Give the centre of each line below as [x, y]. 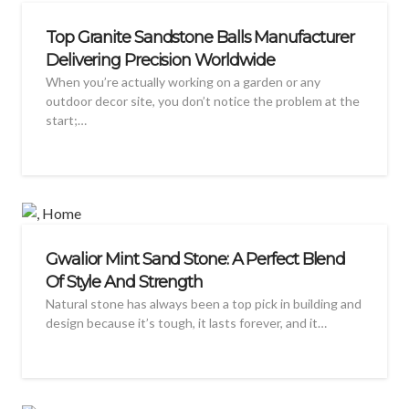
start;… [66, 121]
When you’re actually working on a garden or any [183, 82]
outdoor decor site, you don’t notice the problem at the [203, 101]
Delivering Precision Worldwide [161, 61]
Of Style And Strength [125, 283]
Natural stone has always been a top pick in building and [204, 304]
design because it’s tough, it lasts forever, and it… [186, 323]
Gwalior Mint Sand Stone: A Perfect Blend [196, 260]
